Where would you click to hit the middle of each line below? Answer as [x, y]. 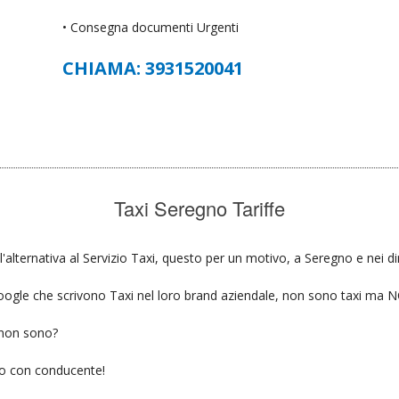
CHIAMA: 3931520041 [153, 68]
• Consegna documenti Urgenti [151, 27]
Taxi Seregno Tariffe [199, 208]
